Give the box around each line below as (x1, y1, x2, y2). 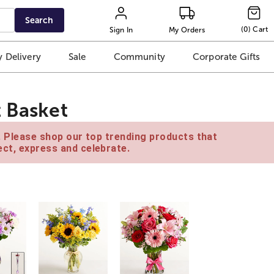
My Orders (169, 25, 206, 34)
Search (25, 15, 54, 25)
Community (113, 51, 165, 62)
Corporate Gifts (192, 51, 261, 62)
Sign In (109, 25, 133, 34)
